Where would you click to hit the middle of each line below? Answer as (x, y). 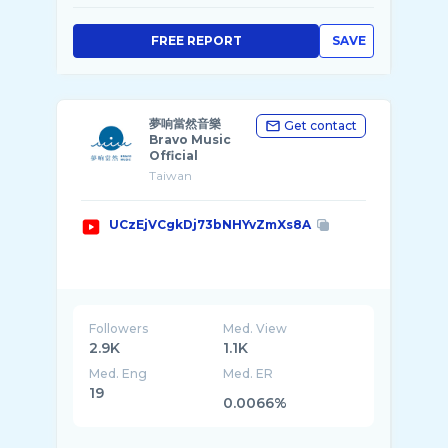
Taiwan (170, 175)
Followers (118, 328)
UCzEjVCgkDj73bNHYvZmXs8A (210, 224)
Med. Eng (118, 373)
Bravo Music (190, 139)
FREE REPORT (196, 40)
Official (173, 155)
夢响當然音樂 (185, 123)
